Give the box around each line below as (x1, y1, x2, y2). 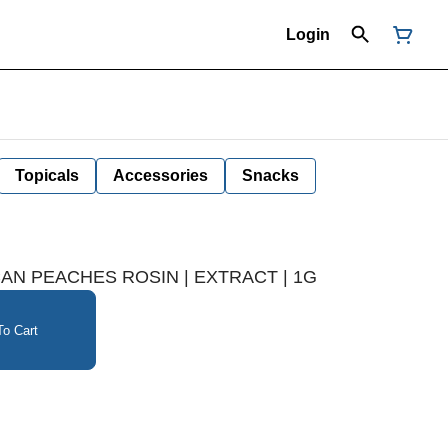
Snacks (242, 167, 299, 184)
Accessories (113, 167, 208, 184)
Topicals (15, 167, 79, 184)
